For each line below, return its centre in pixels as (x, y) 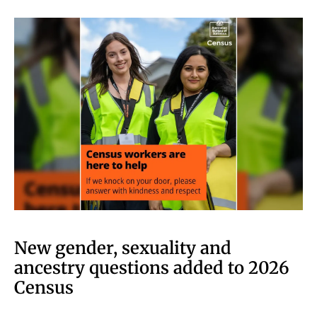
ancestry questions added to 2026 (152, 267)
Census (44, 287)
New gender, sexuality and (123, 248)
